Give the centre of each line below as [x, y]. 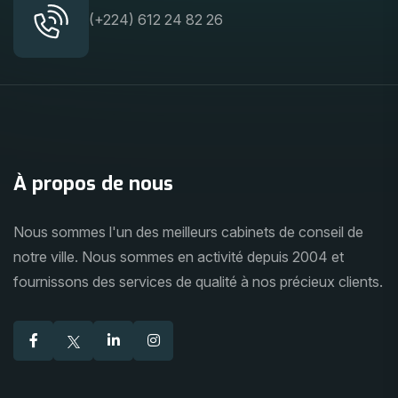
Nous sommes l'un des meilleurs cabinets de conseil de [188, 232]
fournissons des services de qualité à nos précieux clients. [198, 282]
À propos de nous [93, 183]
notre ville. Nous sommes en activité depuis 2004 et [179, 257]
